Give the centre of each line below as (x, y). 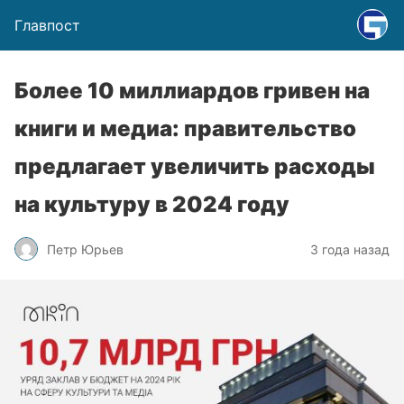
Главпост (47, 25)
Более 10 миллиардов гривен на (192, 91)
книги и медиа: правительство (185, 129)
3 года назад (350, 249)
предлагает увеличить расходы (195, 166)
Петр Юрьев (85, 249)
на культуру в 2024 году (152, 204)
